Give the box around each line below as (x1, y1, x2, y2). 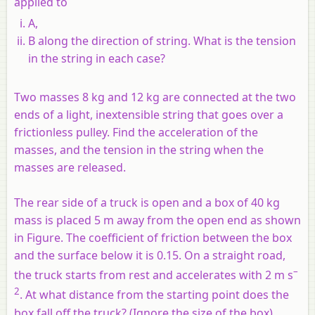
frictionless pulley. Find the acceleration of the (14, 124, 258, 141)
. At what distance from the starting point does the (20, 287, 289, 303)
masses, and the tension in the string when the (14, 142, 264, 158)
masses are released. (14, 160, 126, 176)
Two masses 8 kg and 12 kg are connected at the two (14, 89, 296, 105)
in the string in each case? (28, 51, 165, 67)
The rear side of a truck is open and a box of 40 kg (14, 195, 280, 211)
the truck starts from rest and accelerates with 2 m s (14, 267, 293, 283)
